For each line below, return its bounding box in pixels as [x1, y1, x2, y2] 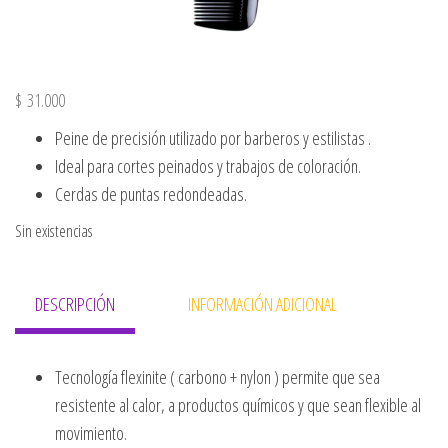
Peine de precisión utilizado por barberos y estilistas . [55, 125, 371, 150]
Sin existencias [15, 218, 93, 242]
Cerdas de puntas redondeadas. [55, 181, 247, 206]
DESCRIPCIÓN [35, 291, 115, 316]
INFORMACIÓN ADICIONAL [188, 291, 337, 316]
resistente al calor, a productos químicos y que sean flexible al [55, 392, 421, 417]
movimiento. [55, 420, 127, 445]
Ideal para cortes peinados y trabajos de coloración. [55, 153, 361, 178]
